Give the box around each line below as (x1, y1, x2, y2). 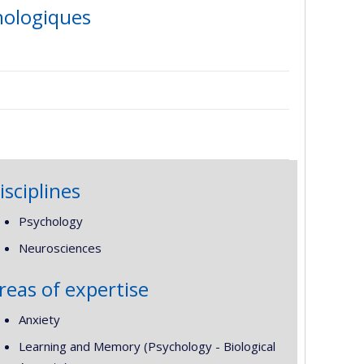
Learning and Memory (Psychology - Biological (18, 337, 275, 354)
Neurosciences (18, 239, 102, 256)
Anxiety (18, 311, 60, 327)
